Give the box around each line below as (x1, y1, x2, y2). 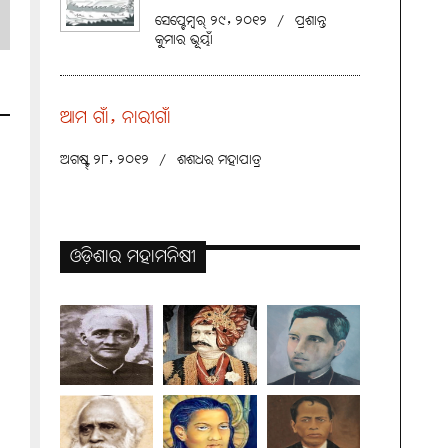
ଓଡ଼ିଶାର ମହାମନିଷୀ (70, 241, 196, 274)
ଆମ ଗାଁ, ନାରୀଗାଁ (60, 102, 171, 135)
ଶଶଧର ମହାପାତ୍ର (177, 147, 262, 174)
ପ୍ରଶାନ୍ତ (295, 8, 327, 35)
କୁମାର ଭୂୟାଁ (155, 27, 213, 54)
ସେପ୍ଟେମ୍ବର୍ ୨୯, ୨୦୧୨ (155, 8, 267, 35)
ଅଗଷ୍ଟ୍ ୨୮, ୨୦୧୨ (60, 147, 149, 174)
